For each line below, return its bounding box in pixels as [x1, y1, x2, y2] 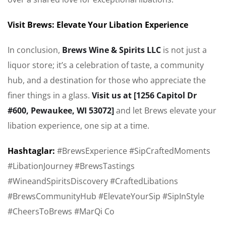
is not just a [161, 44, 207, 56]
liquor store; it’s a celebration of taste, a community [8, 60, 204, 71]
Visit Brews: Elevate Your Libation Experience [8, 19, 188, 31]
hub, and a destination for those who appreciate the [8, 75, 206, 86]
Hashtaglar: [8, 145, 57, 157]
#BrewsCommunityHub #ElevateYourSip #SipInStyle [8, 191, 204, 202]
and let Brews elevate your [114, 105, 216, 117]
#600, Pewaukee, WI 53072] [8, 105, 114, 117]
